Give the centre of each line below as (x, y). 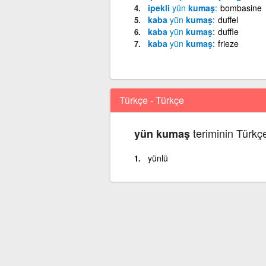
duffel (228, 19)
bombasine (241, 7)
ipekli (160, 7)
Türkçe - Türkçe (151, 100)
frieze (228, 43)
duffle (228, 31)
